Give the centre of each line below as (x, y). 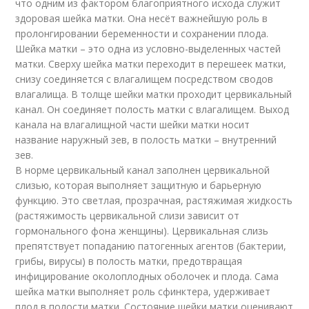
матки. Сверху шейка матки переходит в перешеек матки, (151, 64)
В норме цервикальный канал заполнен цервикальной (143, 170)
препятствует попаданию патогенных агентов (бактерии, (151, 246)
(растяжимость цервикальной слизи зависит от (128, 216)
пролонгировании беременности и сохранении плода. (142, 34)
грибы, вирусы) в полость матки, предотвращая (129, 261)
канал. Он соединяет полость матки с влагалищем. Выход (152, 110)
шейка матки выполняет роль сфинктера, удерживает (143, 292)
